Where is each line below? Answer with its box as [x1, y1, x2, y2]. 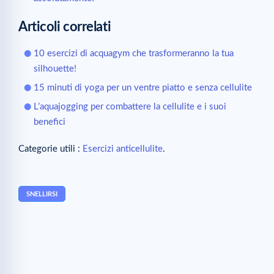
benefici [34, 117, 65, 127]
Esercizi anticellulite [83, 144, 163, 154]
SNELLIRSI [26, 190, 57, 198]
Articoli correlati [18, 20, 111, 34]
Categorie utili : [18, 144, 83, 154]
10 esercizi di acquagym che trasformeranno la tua [34, 48, 234, 58]
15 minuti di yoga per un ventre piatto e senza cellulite [34, 83, 252, 92]
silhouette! [34, 64, 76, 73]
